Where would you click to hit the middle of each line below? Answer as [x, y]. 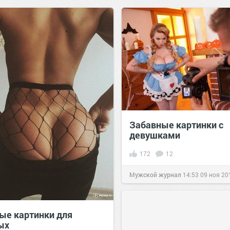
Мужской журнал [155, 175]
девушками [155, 135]
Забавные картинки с [176, 125]
